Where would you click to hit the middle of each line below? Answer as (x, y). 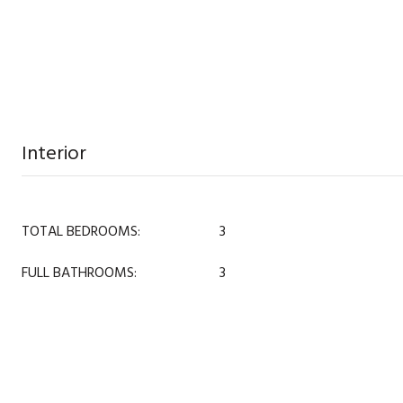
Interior (54, 153)
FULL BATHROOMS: (79, 273)
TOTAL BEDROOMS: (81, 231)
